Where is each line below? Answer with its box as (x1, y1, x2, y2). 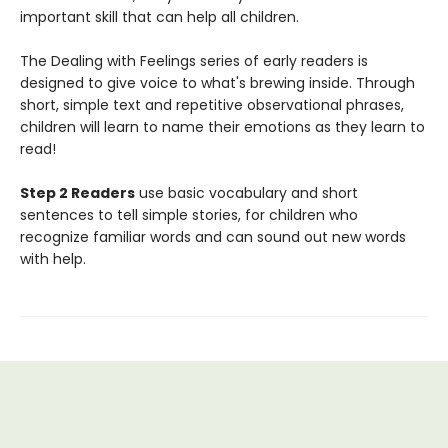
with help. (20, 249, 86, 269)
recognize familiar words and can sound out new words (20, 227, 406, 247)
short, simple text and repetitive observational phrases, (20, 95, 404, 115)
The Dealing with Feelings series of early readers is (20, 51, 368, 71)
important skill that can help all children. (20, 7, 299, 27)
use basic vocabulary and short (135, 183, 358, 203)
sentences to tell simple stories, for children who (20, 205, 358, 225)
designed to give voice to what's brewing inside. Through (20, 73, 415, 93)
